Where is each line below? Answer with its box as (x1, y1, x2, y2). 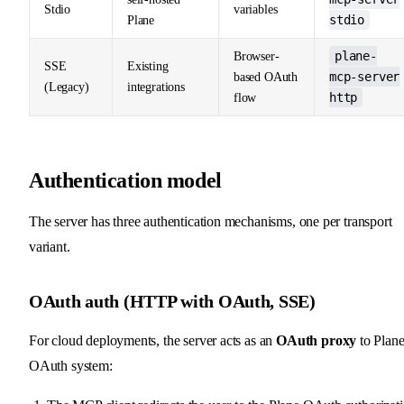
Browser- (234, 49, 280, 63)
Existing (127, 59, 169, 73)
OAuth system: (29, 357, 113, 373)
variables (234, 2, 278, 16)
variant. (29, 238, 70, 254)
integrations (127, 79, 185, 94)
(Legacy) (44, 79, 89, 94)
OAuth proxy (276, 332, 357, 348)
